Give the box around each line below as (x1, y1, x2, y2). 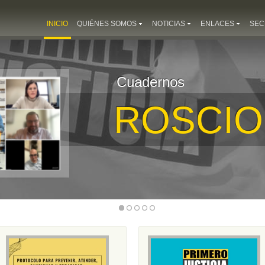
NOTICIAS (152, 20, 185, 28)
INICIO (47, 20, 68, 28)
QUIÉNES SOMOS (77, 20, 137, 28)
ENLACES (201, 20, 234, 28)
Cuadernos (117, 74, 185, 90)
